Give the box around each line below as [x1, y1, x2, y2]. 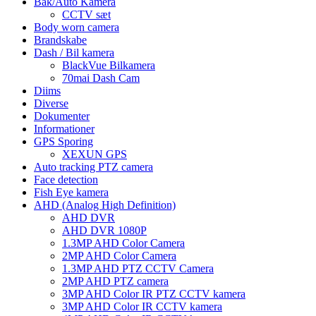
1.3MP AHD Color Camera [62, 236, 185, 249]
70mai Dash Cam [62, 71, 140, 84]
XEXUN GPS [62, 147, 127, 160]
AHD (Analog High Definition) [34, 198, 176, 211]
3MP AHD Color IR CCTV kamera [62, 300, 222, 312]
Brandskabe [34, 33, 87, 46]
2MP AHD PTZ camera [62, 274, 169, 287]
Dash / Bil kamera [34, 46, 114, 59]
